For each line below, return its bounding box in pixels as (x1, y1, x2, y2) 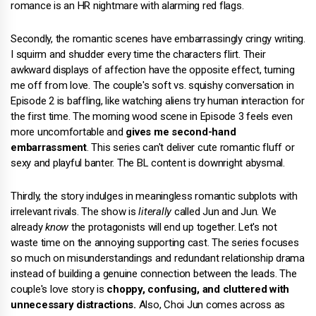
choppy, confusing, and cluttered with (107, 282, 289, 296)
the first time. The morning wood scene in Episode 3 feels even (11, 109, 293, 123)
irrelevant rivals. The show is (11, 205, 139, 218)
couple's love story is (11, 282, 107, 296)
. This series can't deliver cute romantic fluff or (86, 140, 295, 154)
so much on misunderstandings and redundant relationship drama (11, 251, 305, 265)
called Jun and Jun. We (171, 205, 276, 218)
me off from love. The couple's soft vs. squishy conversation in (11, 78, 294, 92)
